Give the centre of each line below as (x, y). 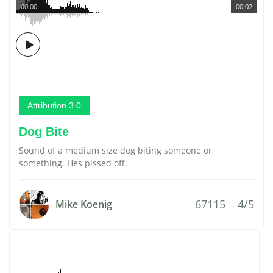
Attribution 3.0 (54, 105)
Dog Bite (44, 132)
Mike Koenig (84, 204)
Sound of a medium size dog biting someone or (115, 150)
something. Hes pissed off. (73, 163)
